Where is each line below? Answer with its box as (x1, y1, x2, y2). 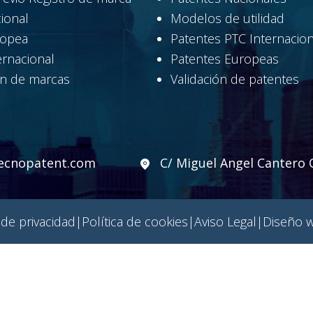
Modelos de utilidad (170, 10, 284, 27)
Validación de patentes (170, 71, 299, 88)
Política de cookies (82, 213, 188, 231)
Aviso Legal (194, 213, 256, 231)
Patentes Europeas (170, 50, 279, 68)
